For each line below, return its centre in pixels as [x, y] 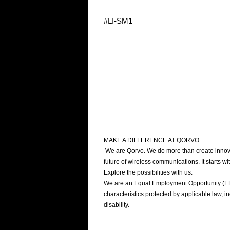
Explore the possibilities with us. [148, 172]
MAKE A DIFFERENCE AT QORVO [154, 140]
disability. [117, 205]
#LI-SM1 [118, 21]
